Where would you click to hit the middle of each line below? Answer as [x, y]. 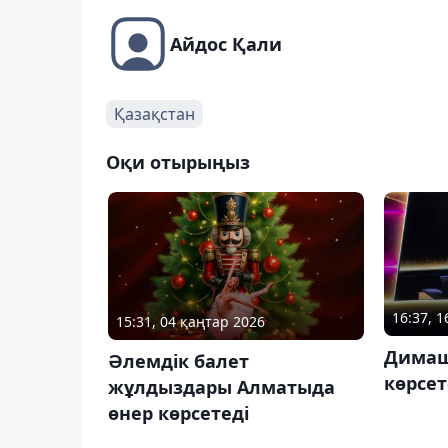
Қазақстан [154, 113]
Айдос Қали [226, 43]
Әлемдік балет [178, 361]
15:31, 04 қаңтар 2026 [190, 322]
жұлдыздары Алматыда [221, 387]
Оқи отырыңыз [178, 161]
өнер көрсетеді [178, 413]
